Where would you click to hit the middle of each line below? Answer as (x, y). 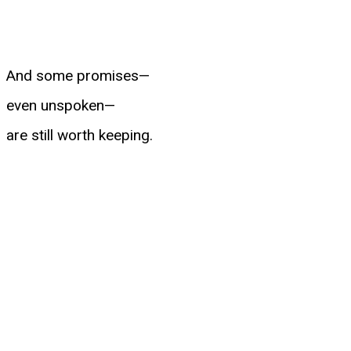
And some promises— (78, 75)
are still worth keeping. (80, 135)
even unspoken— (61, 105)
